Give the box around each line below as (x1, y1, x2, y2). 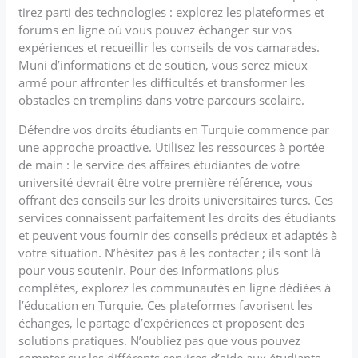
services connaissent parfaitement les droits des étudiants (18, 209, 336, 225)
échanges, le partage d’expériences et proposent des (18, 314, 305, 331)
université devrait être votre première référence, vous (18, 173, 313, 190)
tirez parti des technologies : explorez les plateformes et (18, 3, 325, 20)
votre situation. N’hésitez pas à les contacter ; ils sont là (18, 244, 321, 261)
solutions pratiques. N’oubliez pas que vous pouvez (18, 332, 301, 348)
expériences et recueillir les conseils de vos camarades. (18, 38, 320, 55)
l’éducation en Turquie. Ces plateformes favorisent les (18, 296, 313, 313)
